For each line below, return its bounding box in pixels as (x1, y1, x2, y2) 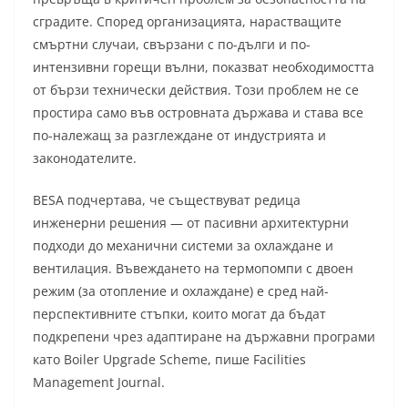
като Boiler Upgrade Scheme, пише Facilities (33, 351, 306, 369)
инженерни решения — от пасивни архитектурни (33, 214, 349, 232)
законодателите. (33, 149, 137, 168)
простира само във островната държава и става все (33, 104, 363, 122)
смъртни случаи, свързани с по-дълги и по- (33, 36, 311, 54)
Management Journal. (33, 373, 165, 392)
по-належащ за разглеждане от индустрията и (33, 127, 326, 145)
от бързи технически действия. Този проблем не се (33, 81, 359, 99)
